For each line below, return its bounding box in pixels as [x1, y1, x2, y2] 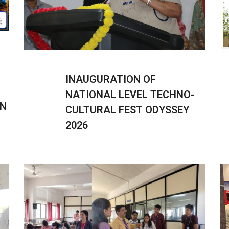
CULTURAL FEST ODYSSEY [65, 103, 190, 116]
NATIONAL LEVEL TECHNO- [65, 88, 195, 101]
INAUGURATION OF [65, 73, 156, 85]
